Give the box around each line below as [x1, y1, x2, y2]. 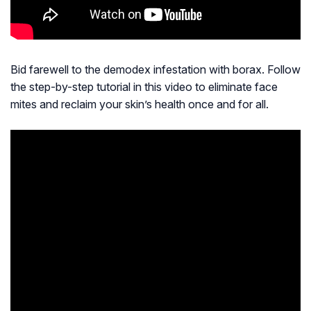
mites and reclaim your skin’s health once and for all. [10, 97, 269, 112]
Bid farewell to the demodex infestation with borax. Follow [10, 62, 301, 77]
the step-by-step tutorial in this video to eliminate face [10, 80, 278, 94]
